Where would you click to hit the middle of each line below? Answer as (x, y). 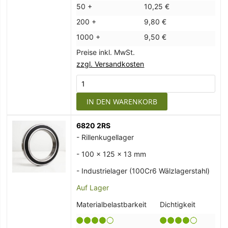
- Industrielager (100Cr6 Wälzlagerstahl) (143, 171)
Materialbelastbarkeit (112, 205)
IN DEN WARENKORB (122, 102)
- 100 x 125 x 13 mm (111, 154)
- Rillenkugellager (105, 137)
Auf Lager (93, 188)
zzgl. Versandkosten (110, 64)
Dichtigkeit (178, 205)
